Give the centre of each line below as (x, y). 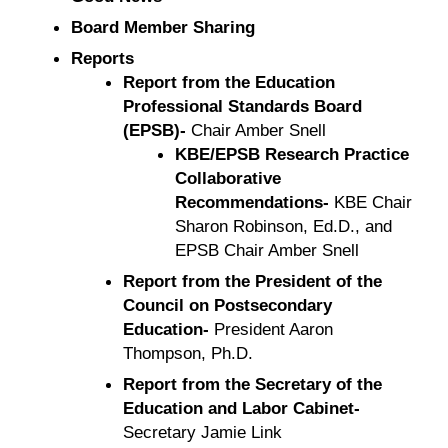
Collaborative (227, 177)
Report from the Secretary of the (252, 383)
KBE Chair (370, 201)
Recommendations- (251, 201)
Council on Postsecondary (227, 304)
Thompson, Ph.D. (187, 352)
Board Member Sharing (162, 26)
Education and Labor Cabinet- (241, 407)
